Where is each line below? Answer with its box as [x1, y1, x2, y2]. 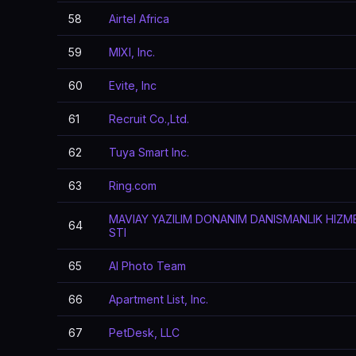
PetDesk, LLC [109, 326, 180, 339]
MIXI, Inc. [109, 45, 155, 59]
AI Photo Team [109, 259, 186, 273]
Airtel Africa [109, 12, 169, 25]
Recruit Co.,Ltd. [109, 112, 189, 126]
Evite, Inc [109, 79, 157, 92]
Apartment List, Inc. [109, 292, 208, 306]
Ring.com [109, 179, 157, 192]
